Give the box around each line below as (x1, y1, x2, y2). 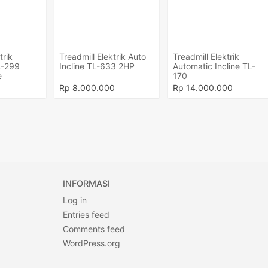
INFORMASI (62, 178, 110, 188)
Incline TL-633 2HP (59, 61, 135, 71)
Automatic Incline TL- (172, 61, 255, 71)
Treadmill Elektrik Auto (59, 51, 147, 62)
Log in (62, 195, 87, 205)
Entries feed (62, 209, 109, 220)
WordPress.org (62, 238, 120, 248)
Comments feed (62, 224, 125, 234)
